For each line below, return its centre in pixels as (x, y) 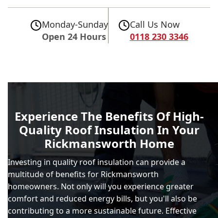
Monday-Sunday (75, 24)
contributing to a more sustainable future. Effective (102, 210)
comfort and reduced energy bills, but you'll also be (102, 198)
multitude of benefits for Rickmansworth (83, 174)
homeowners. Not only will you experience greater (101, 186)
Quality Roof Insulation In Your (109, 129)
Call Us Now (154, 24)
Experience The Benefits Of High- (109, 116)
